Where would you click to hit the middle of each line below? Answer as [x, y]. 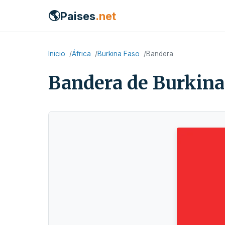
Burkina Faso [119, 54]
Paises [78, 16]
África [81, 54]
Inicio [57, 54]
